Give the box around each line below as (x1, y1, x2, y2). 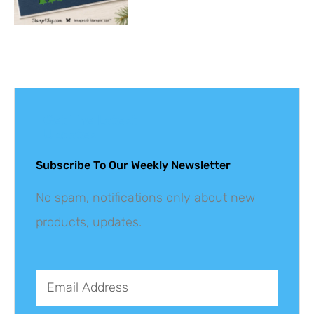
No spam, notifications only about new (36, 190, 255, 206)
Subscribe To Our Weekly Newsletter (36, 158, 231, 172)
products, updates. (36, 214, 142, 231)
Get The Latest (43, 111, 137, 129)
